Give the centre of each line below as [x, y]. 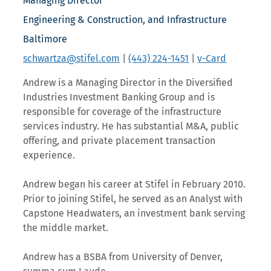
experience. [49, 155]
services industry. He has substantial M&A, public [131, 126]
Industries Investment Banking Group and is [119, 97]
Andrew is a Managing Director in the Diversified [128, 83]
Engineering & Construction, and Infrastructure [125, 20]
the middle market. [66, 228]
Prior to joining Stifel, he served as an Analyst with [133, 199]
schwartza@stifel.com [72, 59]
